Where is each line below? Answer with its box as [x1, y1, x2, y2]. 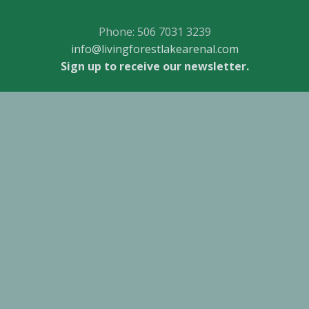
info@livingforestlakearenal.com [70, 41, 239, 57]
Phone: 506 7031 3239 [98, 24, 211, 39]
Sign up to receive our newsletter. [60, 59, 249, 74]
